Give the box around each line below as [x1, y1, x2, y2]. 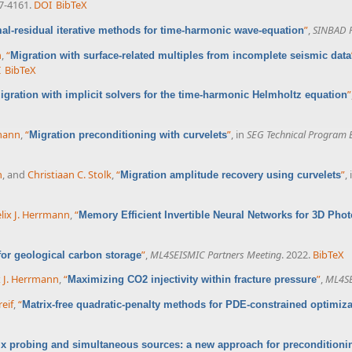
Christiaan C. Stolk [27, 167, 112, 181]
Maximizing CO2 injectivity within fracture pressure [68, 273, 317, 286]
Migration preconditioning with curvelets [29, 129, 227, 141]
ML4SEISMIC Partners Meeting [150, 247, 281, 262]
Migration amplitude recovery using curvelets [120, 168, 341, 181]
